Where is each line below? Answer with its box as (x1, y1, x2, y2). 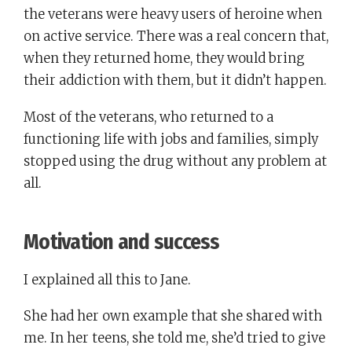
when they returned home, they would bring (24, 50, 305, 67)
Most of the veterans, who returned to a (24, 108, 273, 126)
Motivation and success (24, 229, 220, 255)
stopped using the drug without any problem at (24, 152, 327, 170)
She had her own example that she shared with (24, 308, 322, 325)
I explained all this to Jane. (24, 271, 191, 288)
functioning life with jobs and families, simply (24, 130, 318, 148)
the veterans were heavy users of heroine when (24, 6, 322, 23)
